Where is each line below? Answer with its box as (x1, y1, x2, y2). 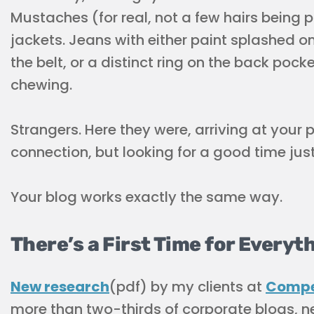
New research (11, 277, 109, 296)
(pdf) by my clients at (109, 277, 266, 296)
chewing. (11, 75, 72, 95)
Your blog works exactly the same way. (11, 187, 282, 207)
